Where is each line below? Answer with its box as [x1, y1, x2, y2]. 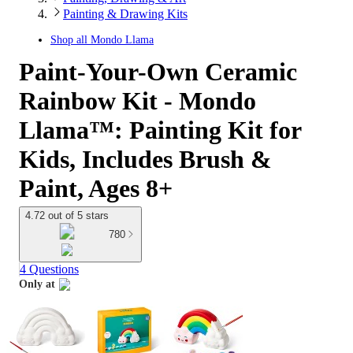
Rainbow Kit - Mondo [19, 87, 256, 115]
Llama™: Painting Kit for [19, 116, 301, 144]
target [18, 295, 46, 308]
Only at [19, 278, 55, 291]
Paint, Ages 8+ [19, 174, 173, 203]
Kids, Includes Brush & [19, 145, 272, 173]
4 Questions [20, 262, 79, 277]
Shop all [50, 34, 91, 46]
